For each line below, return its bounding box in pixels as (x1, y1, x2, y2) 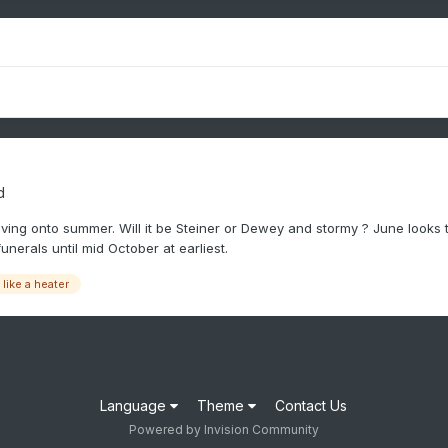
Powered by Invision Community (128, 422, 319, 438)
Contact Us (275, 397, 348, 415)
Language (100, 397, 171, 415)
